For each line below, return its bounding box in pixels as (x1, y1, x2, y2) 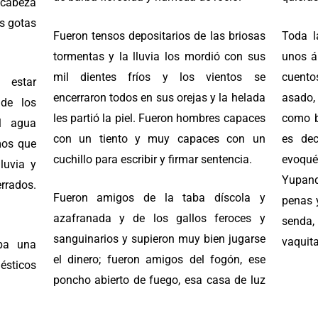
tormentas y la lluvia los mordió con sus (53, 49, 265, 63)
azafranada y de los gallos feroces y (53, 212, 265, 226)
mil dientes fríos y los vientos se (53, 70, 265, 84)
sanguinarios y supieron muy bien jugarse (53, 232, 265, 246)
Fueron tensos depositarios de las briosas (53, 28, 265, 43)
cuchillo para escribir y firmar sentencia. (53, 152, 252, 166)
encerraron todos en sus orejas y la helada (53, 90, 265, 104)
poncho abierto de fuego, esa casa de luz (53, 273, 265, 287)
